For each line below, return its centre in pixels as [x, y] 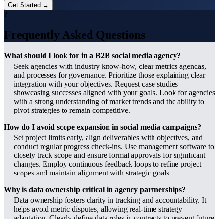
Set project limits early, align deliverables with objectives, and [108, 138]
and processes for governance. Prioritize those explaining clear [109, 75]
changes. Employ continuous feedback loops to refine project [108, 164]
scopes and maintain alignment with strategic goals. [92, 173]
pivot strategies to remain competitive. [72, 110]
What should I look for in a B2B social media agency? [92, 56]
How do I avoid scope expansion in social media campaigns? [103, 127]
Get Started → [28, 5]
